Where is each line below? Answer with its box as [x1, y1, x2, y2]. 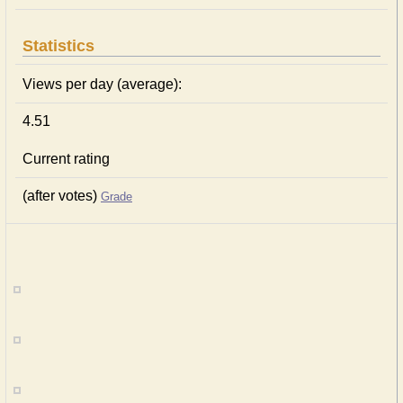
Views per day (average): [22, 76, 182, 92]
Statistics [22, 37, 94, 55]
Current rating [22, 151, 110, 166]
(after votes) [22, 188, 101, 203]
